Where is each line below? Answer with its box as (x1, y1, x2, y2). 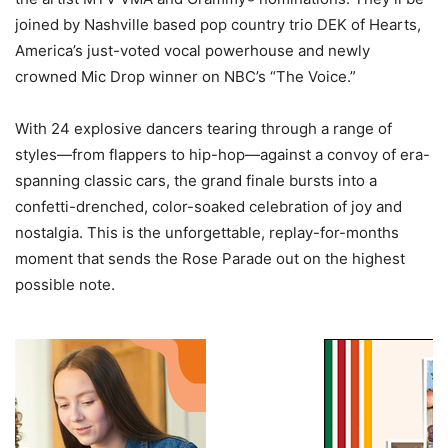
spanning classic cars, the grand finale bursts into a (15, 171, 377, 191)
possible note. (15, 275, 115, 295)
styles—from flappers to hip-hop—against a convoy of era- (15, 145, 430, 165)
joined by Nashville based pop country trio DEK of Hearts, (15, 15, 421, 35)
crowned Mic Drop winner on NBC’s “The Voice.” (15, 67, 356, 87)
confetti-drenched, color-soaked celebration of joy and (15, 197, 402, 217)
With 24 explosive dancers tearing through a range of (15, 119, 392, 139)
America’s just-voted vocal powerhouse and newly (15, 41, 370, 61)
